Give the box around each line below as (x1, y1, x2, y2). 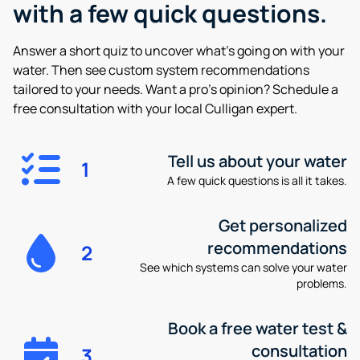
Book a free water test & (167, 317, 347, 339)
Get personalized (218, 215, 347, 236)
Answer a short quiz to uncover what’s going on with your (13, 42, 345, 59)
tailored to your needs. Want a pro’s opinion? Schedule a (13, 80, 338, 98)
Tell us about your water (167, 150, 347, 172)
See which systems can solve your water (139, 260, 347, 275)
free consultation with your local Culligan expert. (13, 100, 297, 117)
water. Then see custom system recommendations (13, 61, 309, 79)
